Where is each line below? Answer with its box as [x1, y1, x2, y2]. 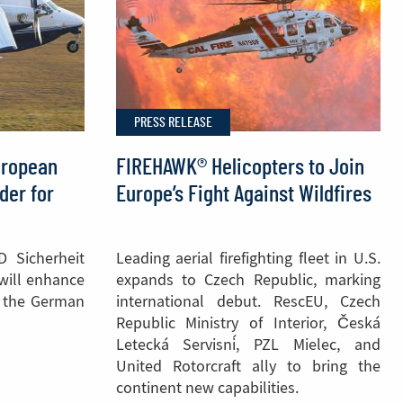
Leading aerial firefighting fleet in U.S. [115, 248, 381, 269]
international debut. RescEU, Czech [115, 291, 381, 312]
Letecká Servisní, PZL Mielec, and [115, 335, 381, 355]
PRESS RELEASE [133, 115, 212, 130]
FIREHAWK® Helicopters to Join [115, 156, 364, 179]
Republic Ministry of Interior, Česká [115, 313, 381, 334]
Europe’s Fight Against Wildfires [115, 183, 372, 206]
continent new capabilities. [115, 378, 299, 399]
